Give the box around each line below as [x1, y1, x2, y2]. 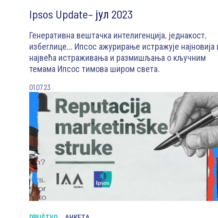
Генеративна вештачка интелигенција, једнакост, [29, 29, 207, 40]
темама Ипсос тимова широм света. [29, 63, 160, 74]
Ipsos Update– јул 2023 [29, 6, 133, 21]
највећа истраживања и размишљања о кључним [29, 52, 206, 63]
